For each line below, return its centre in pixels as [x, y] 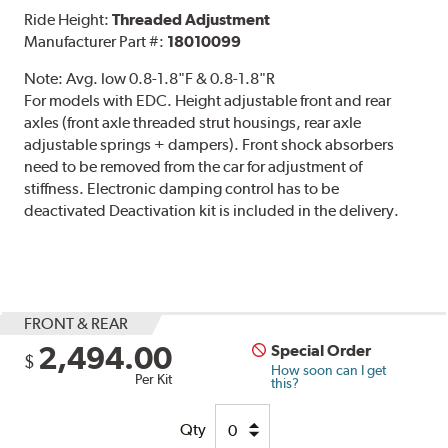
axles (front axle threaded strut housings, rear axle [193, 123]
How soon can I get [329, 370]
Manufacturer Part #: [96, 42]
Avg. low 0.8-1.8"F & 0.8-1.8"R [171, 79]
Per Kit [154, 379]
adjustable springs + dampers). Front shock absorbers [209, 145]
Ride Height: [68, 20]
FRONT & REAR [76, 324]
